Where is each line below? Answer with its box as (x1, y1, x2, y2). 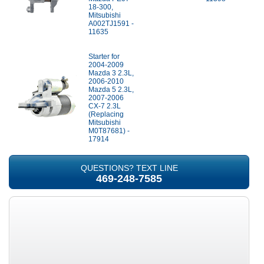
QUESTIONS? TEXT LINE (80, 163, 178, 173)
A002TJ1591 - (88, 19, 134, 28)
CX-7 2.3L (88, 102, 121, 110)
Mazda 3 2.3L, (88, 69, 134, 77)
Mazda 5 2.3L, (88, 85, 134, 94)
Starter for (88, 52, 120, 61)
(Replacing (88, 110, 124, 118)
